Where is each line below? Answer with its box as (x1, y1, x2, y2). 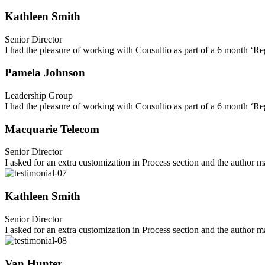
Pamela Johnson (5, 66, 85, 79)
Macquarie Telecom (5, 122, 99, 135)
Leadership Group (5, 90, 73, 101)
